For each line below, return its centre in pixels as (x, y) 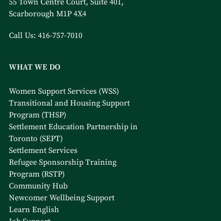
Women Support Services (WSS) (64, 91)
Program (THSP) (37, 115)
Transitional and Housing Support (69, 103)
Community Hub (38, 186)
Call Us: (23, 35)
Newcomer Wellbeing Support (61, 198)
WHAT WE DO (34, 67)
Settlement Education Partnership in (73, 127)
